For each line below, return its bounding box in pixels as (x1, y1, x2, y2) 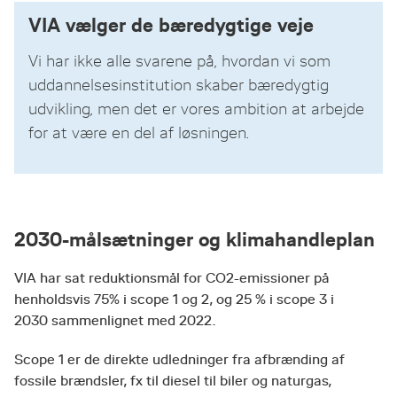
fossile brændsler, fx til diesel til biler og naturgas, (14, 373, 331, 389)
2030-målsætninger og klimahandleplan (14, 229, 375, 251)
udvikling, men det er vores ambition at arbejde (28, 100, 364, 118)
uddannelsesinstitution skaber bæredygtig (28, 76, 329, 94)
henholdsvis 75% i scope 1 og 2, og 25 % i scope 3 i (14, 292, 334, 307)
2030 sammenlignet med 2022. (14, 313, 215, 329)
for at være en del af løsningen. (28, 124, 249, 142)
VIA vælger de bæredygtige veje (28, 14, 314, 36)
